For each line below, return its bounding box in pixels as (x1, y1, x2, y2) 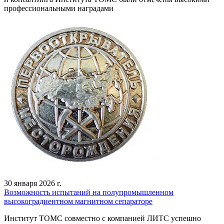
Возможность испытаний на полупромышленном (4, 188, 173, 196)
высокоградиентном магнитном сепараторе (4, 197, 152, 205)
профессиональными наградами (4, 4, 113, 12)
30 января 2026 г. (4, 179, 61, 187)
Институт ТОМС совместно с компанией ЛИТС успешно (4, 214, 201, 222)
